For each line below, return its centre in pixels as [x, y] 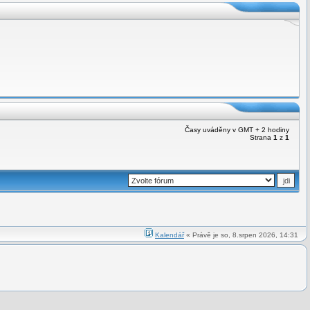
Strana [262, 137]
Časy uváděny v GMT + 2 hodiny [239, 130]
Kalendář [170, 235]
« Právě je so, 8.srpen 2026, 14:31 [241, 235]
